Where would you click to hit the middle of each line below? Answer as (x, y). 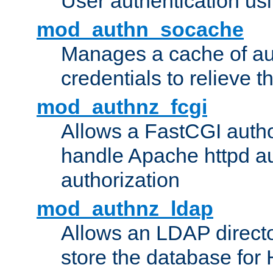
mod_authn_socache (140, 30)
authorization (120, 180)
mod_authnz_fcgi (122, 107)
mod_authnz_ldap (125, 209)
